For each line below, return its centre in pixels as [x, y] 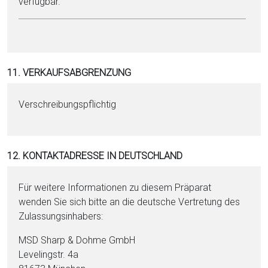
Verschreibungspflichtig [68, 104]
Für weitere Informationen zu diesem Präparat [115, 188]
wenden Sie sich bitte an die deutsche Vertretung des [130, 202]
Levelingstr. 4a [49, 255]
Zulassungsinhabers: [61, 216]
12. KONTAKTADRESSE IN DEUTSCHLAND [95, 156]
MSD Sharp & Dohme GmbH [77, 240]
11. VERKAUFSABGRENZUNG [69, 73]
